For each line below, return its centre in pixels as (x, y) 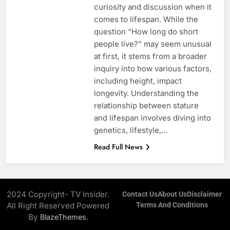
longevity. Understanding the (146, 93)
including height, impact (138, 81)
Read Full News (118, 147)
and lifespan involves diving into (152, 118)
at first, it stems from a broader (150, 56)
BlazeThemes (63, 217)
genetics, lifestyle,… (131, 130)
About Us (172, 194)
